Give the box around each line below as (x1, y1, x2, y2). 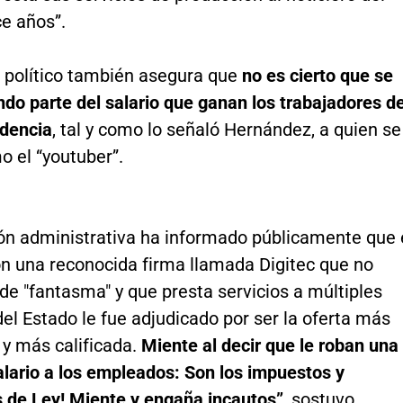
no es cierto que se (241, 65, 393, 87)
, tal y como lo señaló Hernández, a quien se (51, 119, 401, 141)
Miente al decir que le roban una (140, 335, 399, 357)
